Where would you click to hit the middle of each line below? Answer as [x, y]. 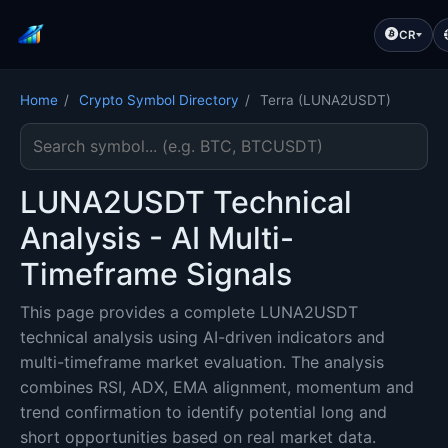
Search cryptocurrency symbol [135, 134]
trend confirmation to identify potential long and [203, 412]
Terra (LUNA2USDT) [325, 100]
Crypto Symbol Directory [159, 100]
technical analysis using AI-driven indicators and [202, 337]
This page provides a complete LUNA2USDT [189, 312]
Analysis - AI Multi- [157, 238]
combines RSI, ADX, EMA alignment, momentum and [217, 387]
